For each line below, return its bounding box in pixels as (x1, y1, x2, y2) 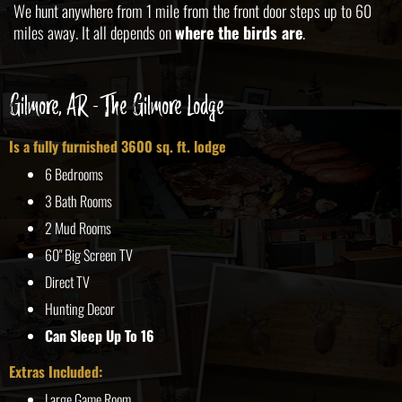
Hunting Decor (45, 298, 115, 319)
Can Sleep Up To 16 (45, 325, 154, 346)
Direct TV (45, 271, 90, 293)
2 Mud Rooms (45, 217, 111, 239)
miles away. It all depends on (13, 21, 175, 44)
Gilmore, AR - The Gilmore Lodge (9, 88, 224, 123)
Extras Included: (9, 361, 102, 382)
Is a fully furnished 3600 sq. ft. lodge (9, 135, 226, 157)
